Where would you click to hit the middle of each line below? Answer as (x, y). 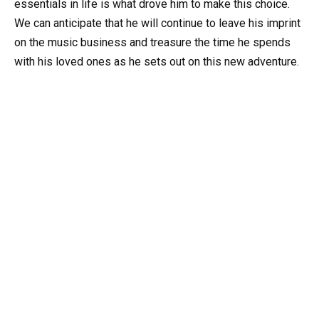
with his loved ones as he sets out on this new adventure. (157, 62)
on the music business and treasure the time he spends (152, 43)
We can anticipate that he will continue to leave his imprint (157, 23)
